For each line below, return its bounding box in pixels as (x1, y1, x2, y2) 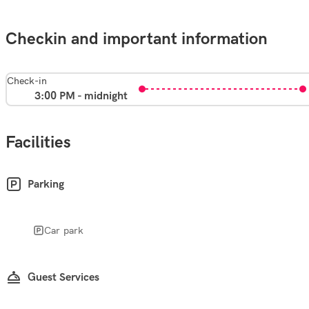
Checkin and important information (6, 28, 268, 49)
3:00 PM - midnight (34, 89, 128, 103)
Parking (28, 177, 64, 191)
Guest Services (28, 270, 99, 284)
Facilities (6, 132, 71, 152)
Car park (44, 223, 84, 237)
